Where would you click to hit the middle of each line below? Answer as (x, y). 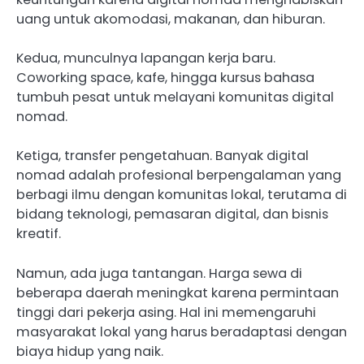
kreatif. (39, 234)
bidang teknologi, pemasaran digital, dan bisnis (172, 214)
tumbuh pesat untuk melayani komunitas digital (175, 97)
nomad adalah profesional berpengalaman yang (179, 175)
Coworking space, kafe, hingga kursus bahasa (165, 78)
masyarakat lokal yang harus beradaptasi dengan (182, 331)
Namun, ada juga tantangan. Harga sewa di (159, 273)
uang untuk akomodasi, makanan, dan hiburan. (171, 19)
